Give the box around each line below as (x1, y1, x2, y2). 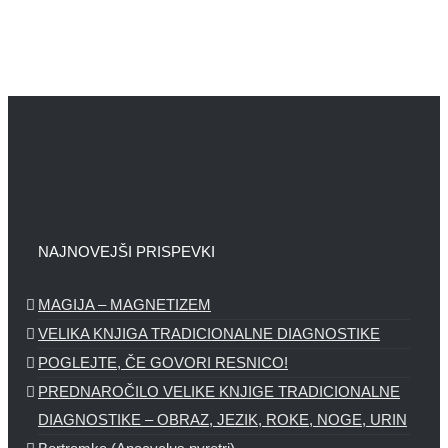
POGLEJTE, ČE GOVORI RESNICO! (38, 354, 288, 372)
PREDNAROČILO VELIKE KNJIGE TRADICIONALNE (38, 383, 400, 401)
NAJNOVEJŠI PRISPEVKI (38, 243, 215, 261)
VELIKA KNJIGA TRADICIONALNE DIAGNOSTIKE (38, 325, 380, 343)
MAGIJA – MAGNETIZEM (38, 296, 211, 314)
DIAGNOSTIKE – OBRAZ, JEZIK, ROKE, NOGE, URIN (38, 411, 407, 429)
